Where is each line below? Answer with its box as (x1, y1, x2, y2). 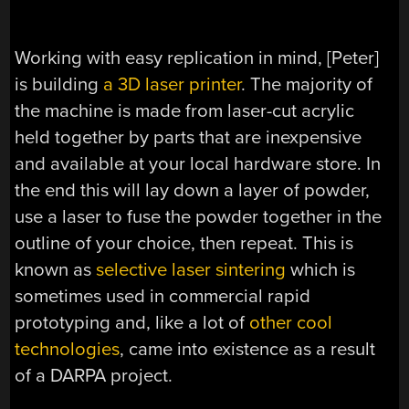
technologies (15, 337, 121, 361)
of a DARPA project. (15, 363, 173, 387)
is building (15, 72, 104, 96)
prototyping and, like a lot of (15, 310, 250, 334)
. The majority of (241, 72, 373, 96)
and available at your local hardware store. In (15, 152, 382, 175)
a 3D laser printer (103, 72, 242, 96)
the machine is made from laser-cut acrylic (15, 99, 355, 122)
